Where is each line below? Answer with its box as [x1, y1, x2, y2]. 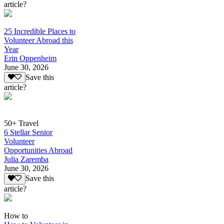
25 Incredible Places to [4, 26, 75, 35]
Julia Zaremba [4, 155, 48, 164]
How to [4, 211, 28, 220]
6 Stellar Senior [4, 128, 52, 137]
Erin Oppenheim [4, 53, 56, 62]
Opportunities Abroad [4, 146, 72, 155]
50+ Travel [4, 119, 38, 128]
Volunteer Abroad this [4, 35, 73, 44]
